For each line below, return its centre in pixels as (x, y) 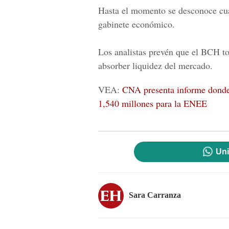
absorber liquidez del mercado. (155, 65)
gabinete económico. (136, 24)
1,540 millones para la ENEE (153, 103)
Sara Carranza (155, 195)
